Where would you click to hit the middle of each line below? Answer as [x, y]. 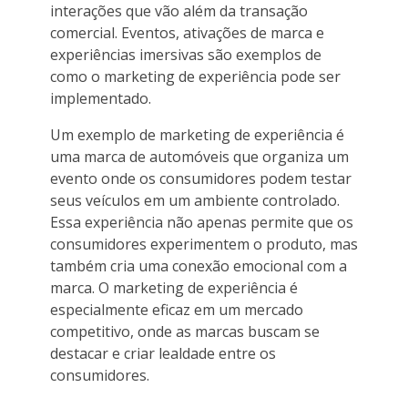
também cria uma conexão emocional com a [199, 265]
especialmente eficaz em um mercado [177, 309]
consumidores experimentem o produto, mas [204, 244]
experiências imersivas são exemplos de [186, 54]
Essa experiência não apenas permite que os [202, 222]
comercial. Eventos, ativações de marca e [187, 32]
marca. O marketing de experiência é [174, 287]
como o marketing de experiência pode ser [195, 76]
